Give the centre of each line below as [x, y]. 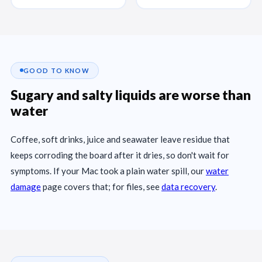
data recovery [188, 186]
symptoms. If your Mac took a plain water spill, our [108, 170]
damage [26, 186]
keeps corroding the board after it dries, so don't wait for [120, 155]
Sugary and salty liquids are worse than [131, 94]
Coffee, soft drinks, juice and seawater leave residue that [120, 139]
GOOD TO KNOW [56, 70]
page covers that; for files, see [101, 186]
